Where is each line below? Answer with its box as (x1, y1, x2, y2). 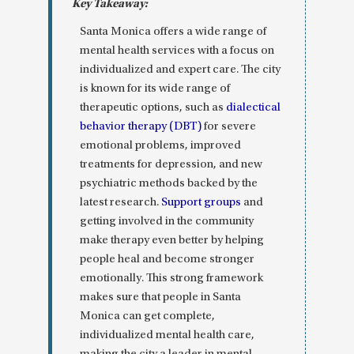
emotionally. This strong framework (80, 273, 264, 285)
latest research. (80, 197, 162, 209)
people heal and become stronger (80, 254, 255, 266)
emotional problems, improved (80, 140, 242, 153)
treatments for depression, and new (80, 159, 263, 171)
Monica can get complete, (80, 311, 216, 323)
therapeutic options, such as (80, 102, 227, 115)
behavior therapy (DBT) (80, 121, 202, 134)
